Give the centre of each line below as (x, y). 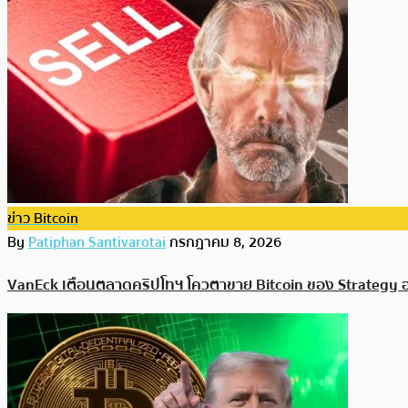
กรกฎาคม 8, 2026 (225, 243)
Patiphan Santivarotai (97, 243)
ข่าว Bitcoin (43, 219)
